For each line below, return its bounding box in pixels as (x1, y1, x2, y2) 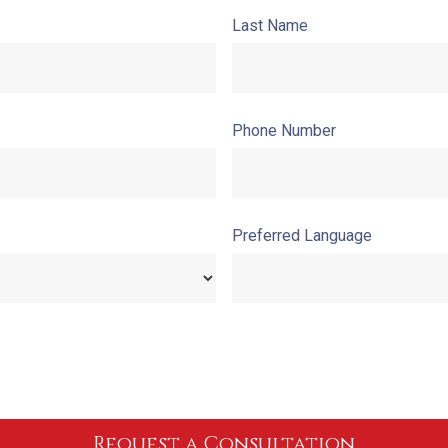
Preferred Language (232, 225, 372, 245)
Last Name (232, 15, 308, 35)
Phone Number (232, 120, 336, 140)
